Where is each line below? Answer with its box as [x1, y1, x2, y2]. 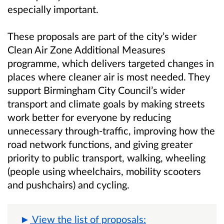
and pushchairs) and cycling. [7, 178, 129, 190]
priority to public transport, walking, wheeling [7, 151, 205, 163]
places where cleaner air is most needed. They [7, 70, 210, 82]
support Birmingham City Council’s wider [7, 83, 185, 96]
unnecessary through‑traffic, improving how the [7, 124, 215, 136]
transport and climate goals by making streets [7, 97, 205, 109]
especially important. [7, 3, 98, 15]
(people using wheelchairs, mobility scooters [7, 164, 201, 177]
